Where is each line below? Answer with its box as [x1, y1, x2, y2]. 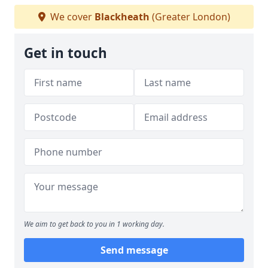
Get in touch [24, 44, 107, 62]
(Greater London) [149, 10, 230, 23]
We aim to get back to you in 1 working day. [24, 219, 165, 229]
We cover [47, 10, 95, 23]
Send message [100, 243, 168, 257]
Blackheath [94, 10, 150, 23]
